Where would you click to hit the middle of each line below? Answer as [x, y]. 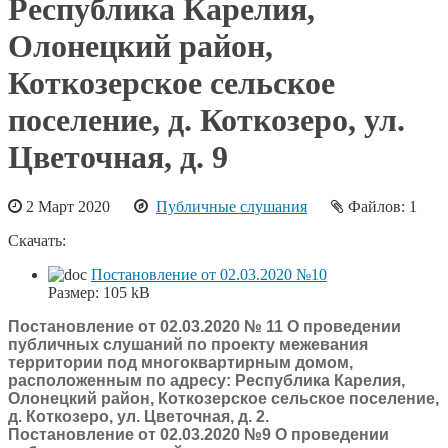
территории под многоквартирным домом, [180, 362]
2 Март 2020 [78, 206]
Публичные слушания [231, 206]
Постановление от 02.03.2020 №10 [209, 274]
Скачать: [37, 240]
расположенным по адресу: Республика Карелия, [206, 380]
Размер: [73, 292]
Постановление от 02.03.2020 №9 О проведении [198, 434]
